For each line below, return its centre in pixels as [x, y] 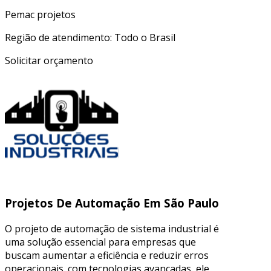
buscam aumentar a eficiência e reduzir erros [107, 255]
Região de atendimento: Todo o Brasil [90, 38]
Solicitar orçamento [49, 61]
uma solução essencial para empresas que [100, 242]
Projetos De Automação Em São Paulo [112, 203]
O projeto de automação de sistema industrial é [112, 228]
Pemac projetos [40, 15]
